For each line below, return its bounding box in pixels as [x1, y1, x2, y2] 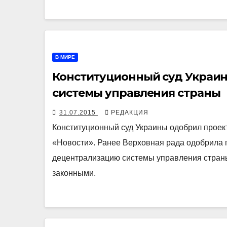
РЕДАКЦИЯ [111, 109, 148, 117]
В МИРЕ [55, 54, 75, 60]
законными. [52, 169, 96, 178]
